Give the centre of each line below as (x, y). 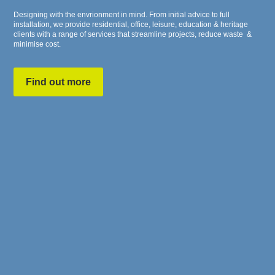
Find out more (59, 82)
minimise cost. (37, 44)
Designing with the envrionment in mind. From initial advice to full (122, 14)
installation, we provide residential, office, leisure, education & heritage (131, 24)
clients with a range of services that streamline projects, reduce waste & (133, 34)
